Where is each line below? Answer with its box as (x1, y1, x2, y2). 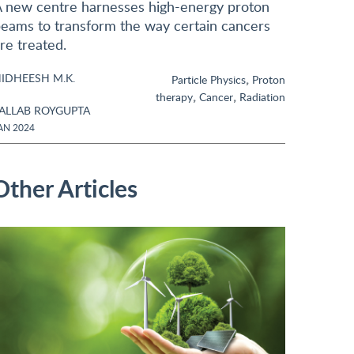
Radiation (239, 89, 285, 104)
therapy (156, 89, 193, 104)
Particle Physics (171, 72, 246, 87)
